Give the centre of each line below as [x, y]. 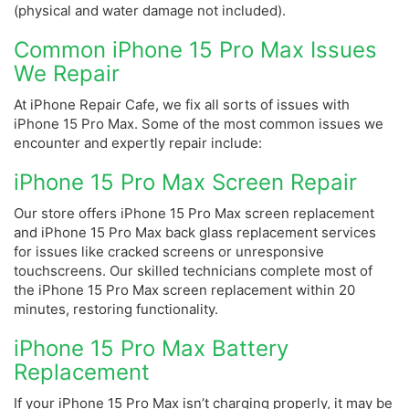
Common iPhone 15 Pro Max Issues [195, 50]
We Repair [67, 74]
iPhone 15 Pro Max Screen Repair [185, 183]
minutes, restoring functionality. [118, 309]
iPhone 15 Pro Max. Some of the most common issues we [199, 124]
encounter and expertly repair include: [140, 143]
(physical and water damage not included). [150, 11]
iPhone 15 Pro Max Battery [151, 349]
